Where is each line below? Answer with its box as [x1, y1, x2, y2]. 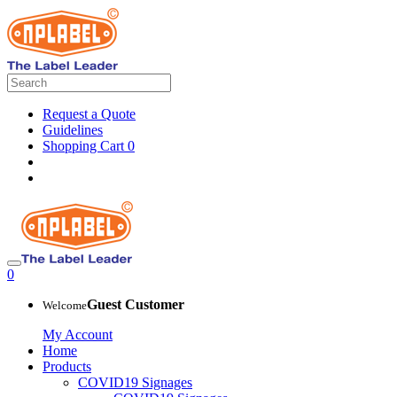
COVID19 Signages [78, 375, 192, 390]
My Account [43, 327, 113, 342]
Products [43, 359, 91, 374]
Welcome [43, 299, 87, 312]
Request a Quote [43, 106, 136, 121]
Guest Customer [87, 297, 184, 312]
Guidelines [43, 122, 103, 137]
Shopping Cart [43, 138, 128, 153]
